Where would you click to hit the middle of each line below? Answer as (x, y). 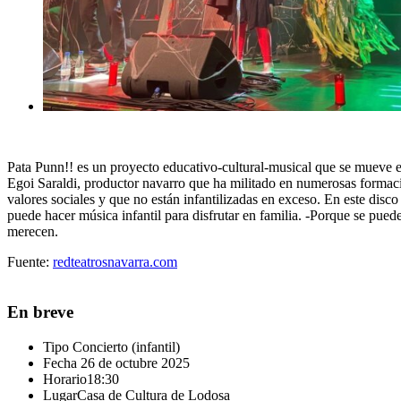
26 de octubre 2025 (133, 363)
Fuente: (30, 261)
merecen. (33, 231)
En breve (40, 312)
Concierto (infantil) (126, 347)
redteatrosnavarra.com (115, 261)
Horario (65, 380)
